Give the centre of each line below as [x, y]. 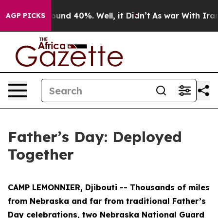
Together [41, 154]
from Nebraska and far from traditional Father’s [107, 201]
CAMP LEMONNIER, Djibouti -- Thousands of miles [109, 187]
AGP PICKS [26, 16]
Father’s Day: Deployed [95, 137]
